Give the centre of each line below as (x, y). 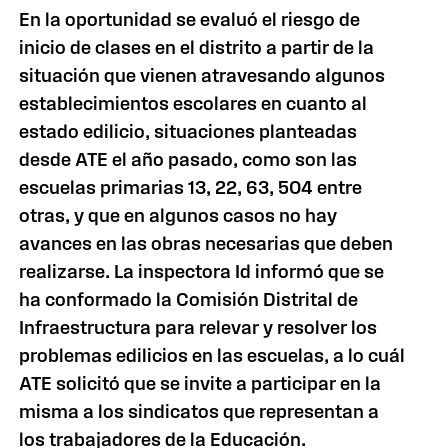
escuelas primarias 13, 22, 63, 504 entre (191, 187)
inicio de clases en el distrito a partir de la (197, 47)
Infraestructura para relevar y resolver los (198, 327)
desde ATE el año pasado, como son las (188, 159)
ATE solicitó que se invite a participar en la (200, 383)
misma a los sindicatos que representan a (199, 411)
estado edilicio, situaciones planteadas (188, 131)
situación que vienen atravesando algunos (202, 75)
